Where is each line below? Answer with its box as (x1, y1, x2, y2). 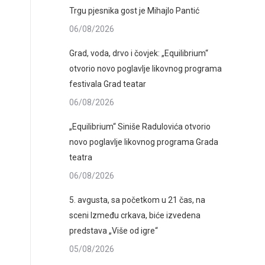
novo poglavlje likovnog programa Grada (69, 137, 218, 147)
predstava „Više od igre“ (69, 226, 158, 235)
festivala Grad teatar (69, 79, 146, 89)
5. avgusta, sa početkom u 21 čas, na (69, 195, 205, 205)
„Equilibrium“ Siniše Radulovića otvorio (69, 122, 211, 131)
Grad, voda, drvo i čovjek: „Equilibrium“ (69, 49, 208, 58)
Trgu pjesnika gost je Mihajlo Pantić (69, 6, 199, 15)
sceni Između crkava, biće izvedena (69, 211, 201, 220)
